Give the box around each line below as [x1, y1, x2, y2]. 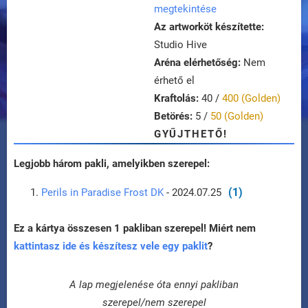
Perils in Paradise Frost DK [41, 186, 164, 199]
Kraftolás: [154, 92, 199, 105]
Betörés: [154, 110, 192, 123]
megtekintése [154, 3, 217, 16]
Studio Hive [154, 38, 207, 52]
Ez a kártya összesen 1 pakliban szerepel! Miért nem [14, 222, 256, 235]
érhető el [154, 74, 195, 87]
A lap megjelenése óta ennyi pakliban [69, 278, 239, 291]
